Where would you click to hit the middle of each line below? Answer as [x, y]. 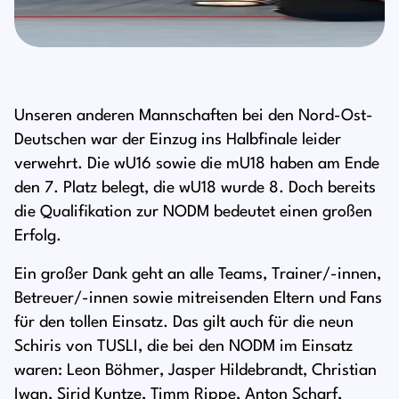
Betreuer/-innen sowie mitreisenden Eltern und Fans [198, 298]
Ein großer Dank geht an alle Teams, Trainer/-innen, [198, 274]
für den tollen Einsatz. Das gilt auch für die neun [184, 322]
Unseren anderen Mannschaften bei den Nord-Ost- [194, 115]
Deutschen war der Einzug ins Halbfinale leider [178, 139]
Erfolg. [38, 236]
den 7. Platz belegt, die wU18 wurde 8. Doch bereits [195, 187]
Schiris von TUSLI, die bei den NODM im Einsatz [183, 346]
